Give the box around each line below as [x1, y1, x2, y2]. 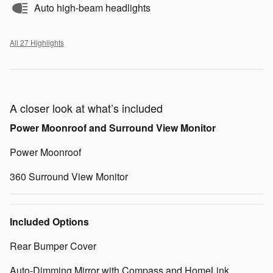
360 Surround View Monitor [10, 169, 128, 184]
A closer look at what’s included [10, 100, 163, 116]
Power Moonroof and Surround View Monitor [10, 121, 216, 135]
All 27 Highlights [10, 37, 64, 48]
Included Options [10, 214, 89, 229]
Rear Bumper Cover [10, 239, 96, 253]
